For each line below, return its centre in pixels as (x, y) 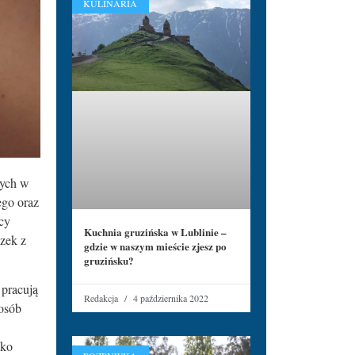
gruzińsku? (109, 260)
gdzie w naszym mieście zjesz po (155, 246)
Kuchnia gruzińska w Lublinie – (155, 231)
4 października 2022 (170, 298)
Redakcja (102, 298)
